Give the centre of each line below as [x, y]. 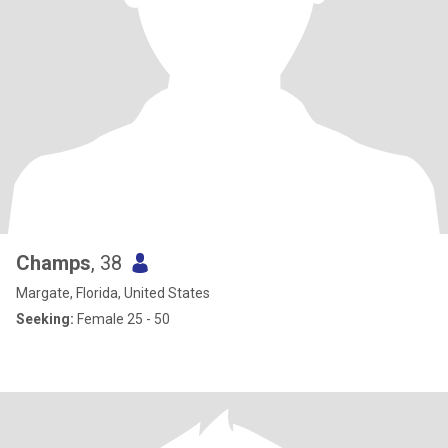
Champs [53, 263]
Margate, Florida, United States [113, 293]
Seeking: [45, 319]
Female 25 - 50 [122, 319]
